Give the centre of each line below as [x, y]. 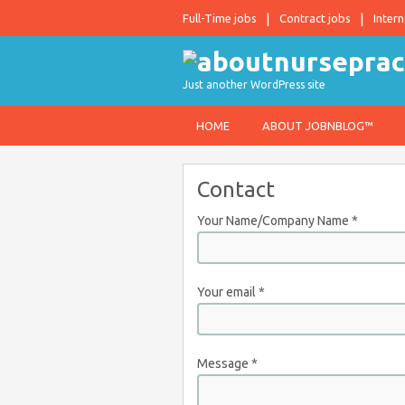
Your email [228, 292]
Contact [236, 189]
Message [224, 363]
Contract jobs [315, 18]
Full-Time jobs [220, 18]
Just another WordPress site [254, 85]
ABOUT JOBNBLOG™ [318, 126]
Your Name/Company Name [274, 221]
